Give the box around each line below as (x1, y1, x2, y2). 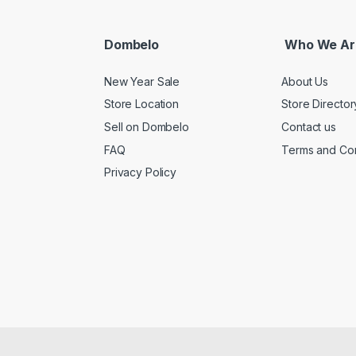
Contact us (281, 119, 336, 133)
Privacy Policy (104, 165, 177, 180)
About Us (281, 74, 329, 88)
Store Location (104, 97, 180, 111)
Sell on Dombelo (104, 119, 189, 133)
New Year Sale (104, 74, 180, 88)
